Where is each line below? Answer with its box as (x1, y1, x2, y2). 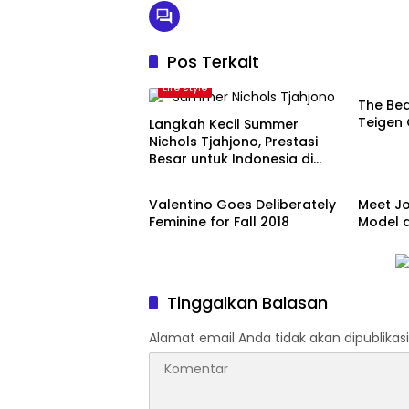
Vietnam (149, 166, 204, 185)
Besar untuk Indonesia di (149, 149, 313, 168)
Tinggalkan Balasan (167, 291, 328, 315)
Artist (372, 60, 399, 76)
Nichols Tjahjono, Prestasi (149, 131, 318, 151)
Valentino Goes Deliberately (149, 194, 336, 214)
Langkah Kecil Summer (149, 114, 299, 133)
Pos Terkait (167, 49, 259, 73)
